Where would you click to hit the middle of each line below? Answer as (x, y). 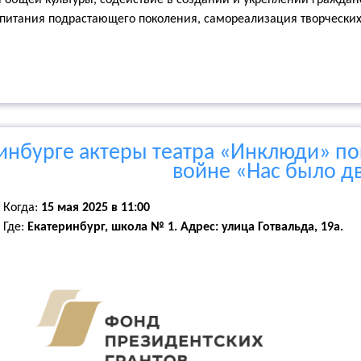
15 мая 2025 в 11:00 (94, 208)
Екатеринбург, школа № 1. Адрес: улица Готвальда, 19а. (184, 227)
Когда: (21, 208)
